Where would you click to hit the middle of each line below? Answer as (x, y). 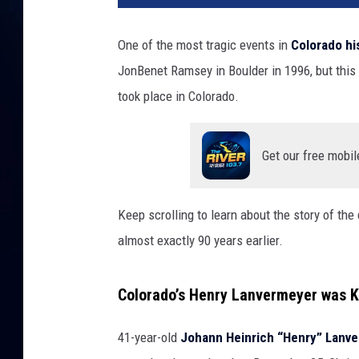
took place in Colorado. (178, 97)
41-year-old (149, 337)
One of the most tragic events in (204, 45)
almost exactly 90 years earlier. (200, 241)
